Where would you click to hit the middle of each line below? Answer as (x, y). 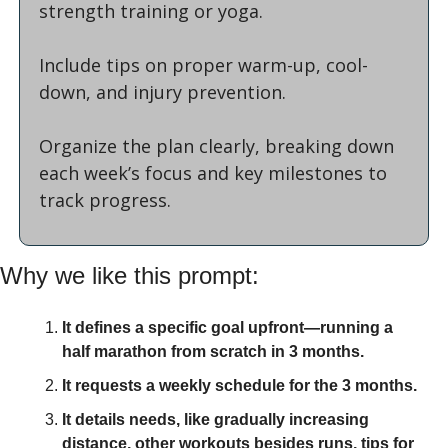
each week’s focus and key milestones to (213, 172)
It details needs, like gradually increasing (215, 419)
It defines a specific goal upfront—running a (227, 327)
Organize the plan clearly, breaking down (216, 145)
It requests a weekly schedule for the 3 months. (239, 385)
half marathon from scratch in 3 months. (213, 351)
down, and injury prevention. (165, 91)
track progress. (105, 199)
